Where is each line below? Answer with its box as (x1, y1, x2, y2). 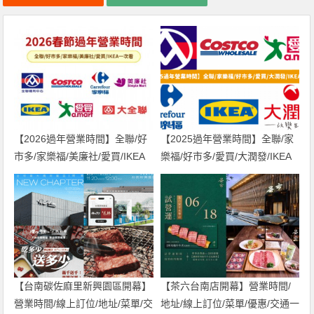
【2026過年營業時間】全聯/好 (14, 132, 148, 144)
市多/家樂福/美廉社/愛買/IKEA (14, 150, 146, 162)
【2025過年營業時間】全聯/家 (160, 132, 294, 144)
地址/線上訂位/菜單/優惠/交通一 (160, 298, 299, 310)
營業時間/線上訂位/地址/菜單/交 (14, 298, 153, 310)
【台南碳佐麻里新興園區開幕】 (14, 280, 152, 292)
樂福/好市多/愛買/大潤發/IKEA (160, 150, 292, 162)
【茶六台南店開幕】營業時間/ (160, 280, 291, 292)
